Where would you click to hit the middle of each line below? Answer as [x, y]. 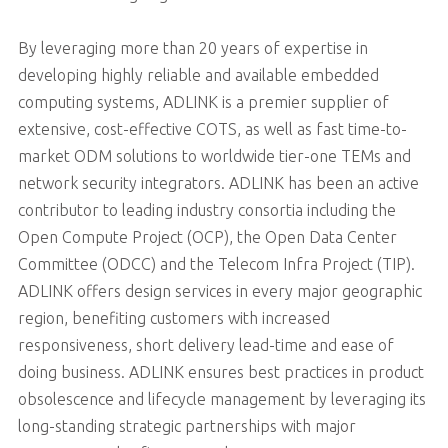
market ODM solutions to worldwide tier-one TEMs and [214, 155]
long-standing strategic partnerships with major [186, 425]
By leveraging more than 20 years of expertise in [192, 47]
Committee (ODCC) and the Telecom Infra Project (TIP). [216, 263]
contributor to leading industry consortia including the [206, 209]
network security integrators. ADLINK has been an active [218, 182]
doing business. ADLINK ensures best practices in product [220, 371]
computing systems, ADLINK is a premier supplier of [203, 101]
